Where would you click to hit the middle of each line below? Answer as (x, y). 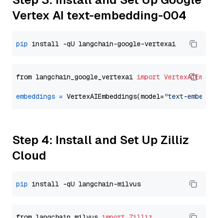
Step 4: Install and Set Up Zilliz (100, 140)
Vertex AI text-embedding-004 (99, 15)
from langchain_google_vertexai (76, 77)
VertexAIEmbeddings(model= (113, 96)
